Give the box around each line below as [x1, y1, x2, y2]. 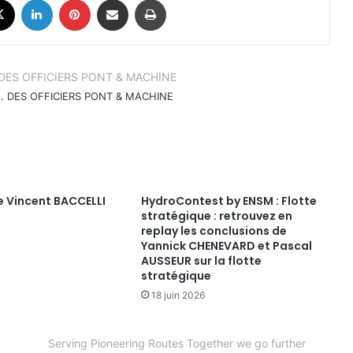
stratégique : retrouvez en [140, 208, 292, 225]
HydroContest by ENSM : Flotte [140, 193, 317, 210]
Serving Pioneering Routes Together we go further [47, 336, 306, 351]
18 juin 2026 [150, 289, 205, 302]
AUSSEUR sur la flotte [140, 253, 262, 269]
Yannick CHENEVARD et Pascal [140, 238, 312, 255]
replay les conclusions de [140, 223, 287, 240]
